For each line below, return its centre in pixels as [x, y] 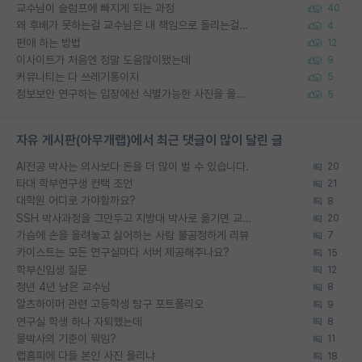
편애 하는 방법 [48, 42]
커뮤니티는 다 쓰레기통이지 [78, 77]
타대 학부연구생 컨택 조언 [74, 184]
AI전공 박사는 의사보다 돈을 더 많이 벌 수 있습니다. [133, 166]
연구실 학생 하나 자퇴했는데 [79, 321]
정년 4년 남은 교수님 [63, 286]
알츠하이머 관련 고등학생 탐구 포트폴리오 [110, 304]
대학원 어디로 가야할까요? [76, 201]
